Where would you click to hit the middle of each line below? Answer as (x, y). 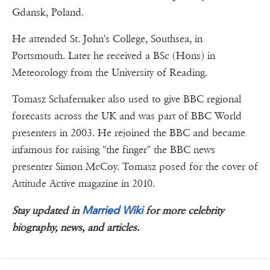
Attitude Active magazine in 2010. (83, 184)
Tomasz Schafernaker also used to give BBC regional (127, 99)
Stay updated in (47, 211)
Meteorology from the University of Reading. (110, 73)
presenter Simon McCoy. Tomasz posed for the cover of (135, 167)
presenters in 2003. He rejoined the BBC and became (129, 133)
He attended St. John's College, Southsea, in (107, 39)
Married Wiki (112, 210)
